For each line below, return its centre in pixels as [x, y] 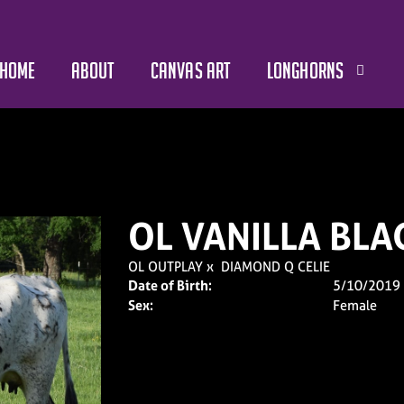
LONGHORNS [305, 71]
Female [355, 305]
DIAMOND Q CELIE [275, 266]
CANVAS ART [191, 71]
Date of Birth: [170, 285]
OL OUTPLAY [165, 266]
